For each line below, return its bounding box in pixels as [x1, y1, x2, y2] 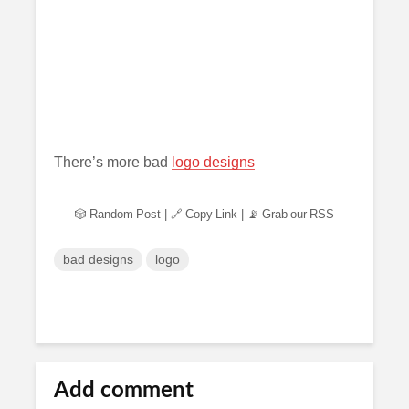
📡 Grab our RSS [247, 208, 334, 221]
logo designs [172, 154, 255, 170]
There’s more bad [54, 154, 172, 170]
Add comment [54, 380, 194, 403]
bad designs [63, 253, 133, 267]
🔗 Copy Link [171, 208, 237, 221]
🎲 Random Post [75, 208, 161, 221]
